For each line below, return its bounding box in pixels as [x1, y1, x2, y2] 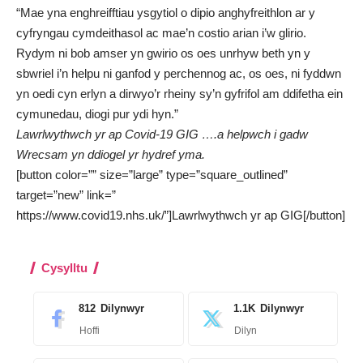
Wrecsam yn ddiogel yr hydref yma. [16, 147, 205, 161]
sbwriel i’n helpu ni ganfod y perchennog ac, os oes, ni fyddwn [16, 66, 341, 80]
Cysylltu [41, 260, 88, 275]
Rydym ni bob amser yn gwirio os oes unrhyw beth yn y [16, 45, 310, 60]
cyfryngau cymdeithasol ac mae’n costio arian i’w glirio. [16, 25, 306, 40]
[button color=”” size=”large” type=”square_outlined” [16, 167, 288, 181]
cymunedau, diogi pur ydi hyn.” [16, 106, 178, 121]
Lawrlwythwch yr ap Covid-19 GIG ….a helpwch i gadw [16, 126, 308, 141]
